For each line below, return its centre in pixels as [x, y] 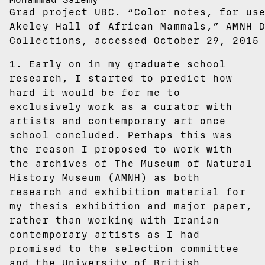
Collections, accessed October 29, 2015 [134, 40]
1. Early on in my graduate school [118, 64]
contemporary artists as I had [105, 234]
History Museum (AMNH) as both [105, 177]
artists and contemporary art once [118, 121]
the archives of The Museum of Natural [131, 163]
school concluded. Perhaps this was [121, 135]
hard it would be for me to [95, 92]
